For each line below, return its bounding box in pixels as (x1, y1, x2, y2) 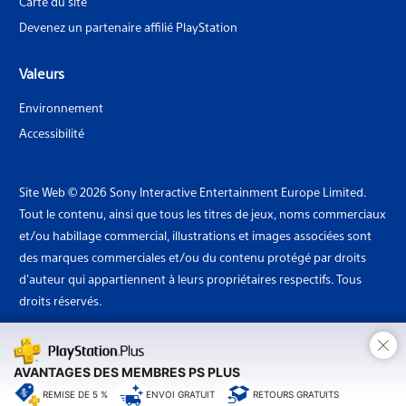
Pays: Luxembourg (48, 356, 149, 372)
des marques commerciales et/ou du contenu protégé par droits (19, 248, 366, 265)
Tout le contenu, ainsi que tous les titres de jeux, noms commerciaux (19, 205, 386, 221)
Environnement (19, 99, 103, 115)
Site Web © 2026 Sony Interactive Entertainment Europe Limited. (19, 183, 366, 199)
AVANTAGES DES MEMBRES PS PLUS (14, 364, 240, 380)
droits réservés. (19, 292, 102, 308)
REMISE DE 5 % (43, 388, 108, 400)
